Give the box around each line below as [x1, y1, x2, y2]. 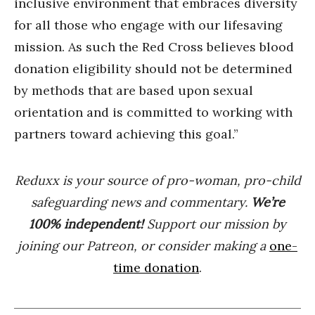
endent [98, 215, 140, 232]
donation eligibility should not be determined [14, 60, 292, 77]
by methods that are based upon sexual [14, 82, 253, 98]
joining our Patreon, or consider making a [18, 237, 269, 254]
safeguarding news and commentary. [30, 193, 251, 210]
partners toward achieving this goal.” [14, 125, 238, 142]
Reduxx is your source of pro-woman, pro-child [14, 172, 301, 188]
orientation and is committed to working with [14, 103, 292, 120]
